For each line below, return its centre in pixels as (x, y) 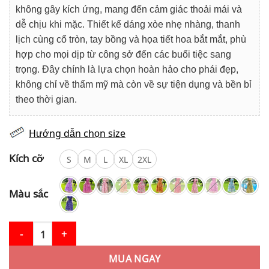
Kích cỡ (26, 157)
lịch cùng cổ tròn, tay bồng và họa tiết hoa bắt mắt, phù (131, 39)
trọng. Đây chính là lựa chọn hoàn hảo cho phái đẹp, (127, 69)
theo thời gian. (46, 99)
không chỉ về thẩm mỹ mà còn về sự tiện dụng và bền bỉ (134, 84)
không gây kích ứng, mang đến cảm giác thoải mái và (129, 9)
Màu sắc (29, 192)
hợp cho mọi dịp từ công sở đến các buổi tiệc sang (123, 54)
